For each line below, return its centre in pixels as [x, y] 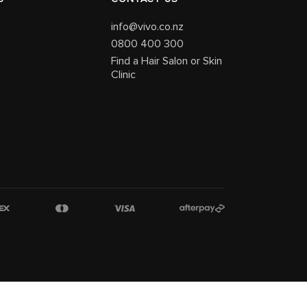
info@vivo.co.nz [147, 27]
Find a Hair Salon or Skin [166, 61]
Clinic [123, 75]
